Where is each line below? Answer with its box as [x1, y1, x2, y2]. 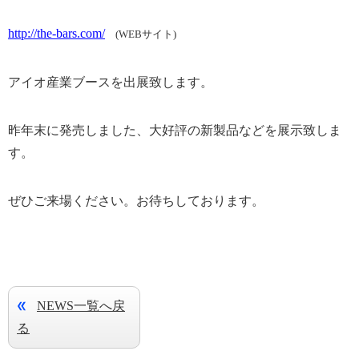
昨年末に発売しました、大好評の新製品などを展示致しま [8, 123, 341, 137]
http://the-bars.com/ [8, 26, 105, 40]
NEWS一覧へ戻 [37, 299, 125, 313]
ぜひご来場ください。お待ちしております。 [8, 194, 264, 208]
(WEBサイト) [105, 28, 176, 40]
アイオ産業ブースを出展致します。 [8, 75, 213, 89]
